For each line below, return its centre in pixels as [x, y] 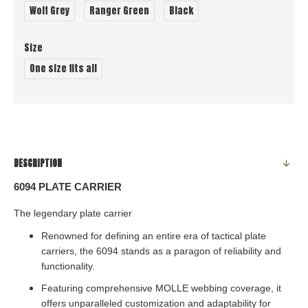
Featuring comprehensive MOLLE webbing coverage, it [161, 288]
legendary [54, 213]
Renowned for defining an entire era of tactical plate [154, 235]
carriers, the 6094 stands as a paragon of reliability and [161, 251]
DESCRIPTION [38, 163]
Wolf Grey [49, 11]
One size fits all [63, 68]
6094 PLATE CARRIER [68, 187]
